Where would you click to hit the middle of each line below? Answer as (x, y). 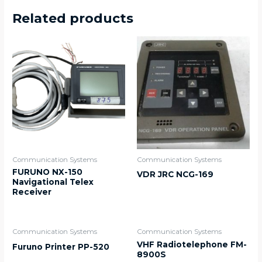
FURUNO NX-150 (48, 172)
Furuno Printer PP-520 (61, 247)
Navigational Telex (53, 182)
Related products (73, 19)
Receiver (32, 192)
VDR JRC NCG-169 (175, 175)
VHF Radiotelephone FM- (192, 245)
